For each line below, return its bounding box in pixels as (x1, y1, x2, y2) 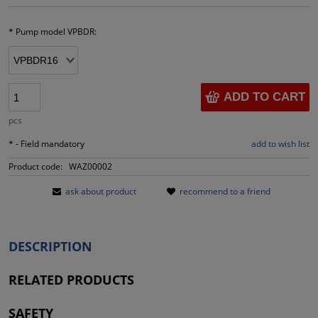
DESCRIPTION (9, 238, 92, 256)
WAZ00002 (69, 160, 112, 173)
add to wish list (251, 138, 309, 150)
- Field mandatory (13, 138, 84, 150)
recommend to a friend (179, 185, 270, 198)
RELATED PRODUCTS (9, 271, 134, 289)
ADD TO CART (224, 90, 306, 104)
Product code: (9, 160, 62, 173)
